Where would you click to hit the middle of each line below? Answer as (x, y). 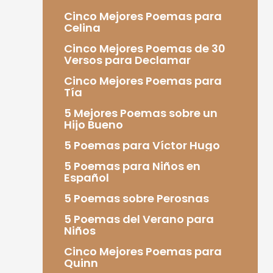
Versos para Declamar (127, 60)
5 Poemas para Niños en (132, 166)
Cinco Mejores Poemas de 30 (144, 48)
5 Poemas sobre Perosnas (136, 198)
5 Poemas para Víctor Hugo (142, 145)
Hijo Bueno (93, 124)
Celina (82, 27)
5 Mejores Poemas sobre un (140, 113)
